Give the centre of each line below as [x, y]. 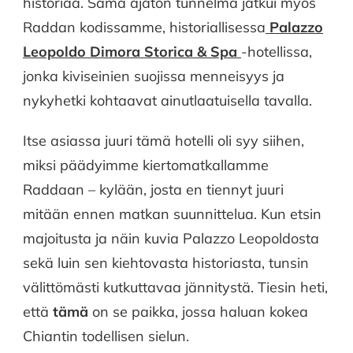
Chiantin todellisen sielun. [106, 336]
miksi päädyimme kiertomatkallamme [146, 165]
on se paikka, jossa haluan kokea [198, 312]
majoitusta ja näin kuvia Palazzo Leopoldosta [171, 239]
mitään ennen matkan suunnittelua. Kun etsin [172, 214]
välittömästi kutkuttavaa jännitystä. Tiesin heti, [175, 288]
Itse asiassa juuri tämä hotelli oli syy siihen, [163, 141]
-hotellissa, [277, 52]
